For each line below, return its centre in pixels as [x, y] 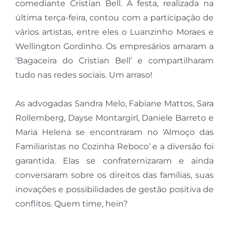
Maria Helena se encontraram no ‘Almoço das [114, 132]
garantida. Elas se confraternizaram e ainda [114, 161]
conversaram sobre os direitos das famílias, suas [114, 175]
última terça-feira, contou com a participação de [114, 18]
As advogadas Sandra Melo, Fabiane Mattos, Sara [114, 104]
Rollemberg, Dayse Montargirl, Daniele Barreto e [114, 118]
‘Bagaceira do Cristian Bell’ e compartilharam [114, 61]
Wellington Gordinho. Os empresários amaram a [114, 47]
